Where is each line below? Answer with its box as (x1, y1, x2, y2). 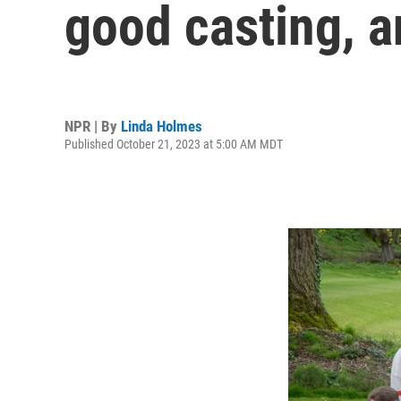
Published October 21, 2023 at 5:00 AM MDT (64, 136, 283, 151)
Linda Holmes (121, 116, 202, 135)
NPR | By (64, 116, 121, 135)
